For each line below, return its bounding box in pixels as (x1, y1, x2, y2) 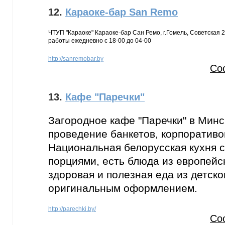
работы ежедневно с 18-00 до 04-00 (48, 37, 151, 44)
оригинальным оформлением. (48, 182, 197, 194)
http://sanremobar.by (48, 55, 103, 62)
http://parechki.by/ (48, 205, 96, 212)
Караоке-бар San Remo (65, 7, 178, 18)
